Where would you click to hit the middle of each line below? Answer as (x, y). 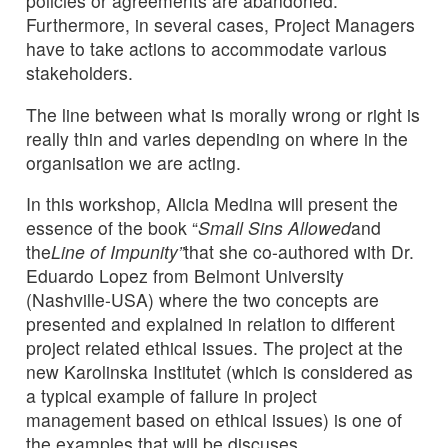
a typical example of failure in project (171, 396)
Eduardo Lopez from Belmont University (185, 276)
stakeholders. (79, 73)
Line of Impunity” (117, 252)
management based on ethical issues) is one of (214, 420)
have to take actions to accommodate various (206, 49)
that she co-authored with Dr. (299, 252)
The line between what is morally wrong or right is (223, 114)
